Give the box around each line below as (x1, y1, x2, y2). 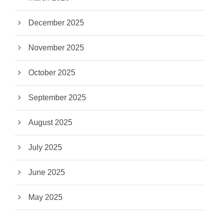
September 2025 (28, 93, 86, 102)
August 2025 (28, 118, 72, 127)
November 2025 (28, 44, 84, 52)
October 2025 (28, 68, 75, 77)
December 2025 (28, 19, 84, 27)
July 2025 (28, 143, 62, 152)
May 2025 (28, 193, 63, 202)
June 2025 (28, 168, 65, 177)
